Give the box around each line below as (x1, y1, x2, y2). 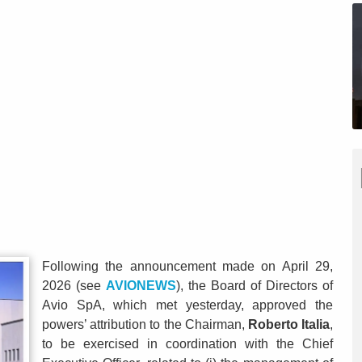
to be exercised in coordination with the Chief (42, 337, 333, 351)
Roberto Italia (247, 318, 330, 332)
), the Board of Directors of (176, 279, 333, 293)
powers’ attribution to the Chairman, (42, 318, 248, 332)
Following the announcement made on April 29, (42, 259, 333, 274)
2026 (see (42, 279, 106, 293)
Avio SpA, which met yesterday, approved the (42, 298, 333, 313)
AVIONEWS (106, 279, 176, 293)
